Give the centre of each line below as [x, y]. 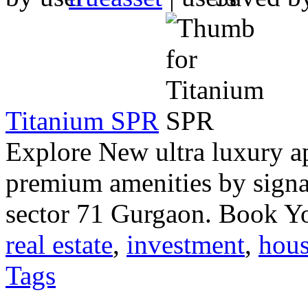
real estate [59, 244]
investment [186, 244]
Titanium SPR [82, 120]
